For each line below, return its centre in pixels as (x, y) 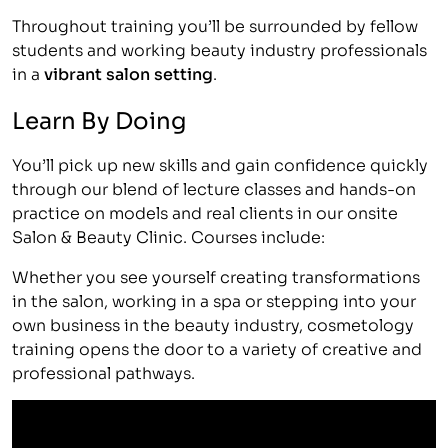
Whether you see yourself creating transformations (216, 275)
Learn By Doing (99, 118)
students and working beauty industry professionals (219, 48)
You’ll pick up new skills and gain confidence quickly (220, 163)
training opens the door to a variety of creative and (217, 347)
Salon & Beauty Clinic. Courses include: (168, 235)
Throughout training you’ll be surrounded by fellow (215, 24)
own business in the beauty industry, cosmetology (213, 323)
